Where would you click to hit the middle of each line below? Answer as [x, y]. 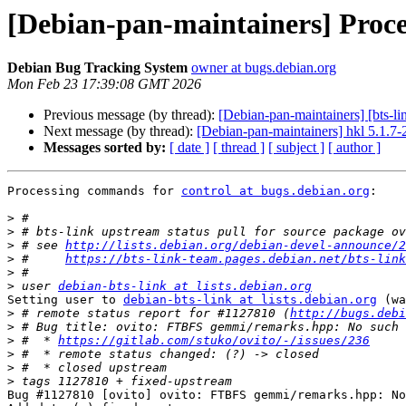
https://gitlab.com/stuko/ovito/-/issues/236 [214, 341]
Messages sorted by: [105, 148]
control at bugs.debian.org [275, 191]
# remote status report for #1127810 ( [152, 314]
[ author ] [354, 148]
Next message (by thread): [120, 131]
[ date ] [189, 148]
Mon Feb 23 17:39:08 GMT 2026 [104, 84]
